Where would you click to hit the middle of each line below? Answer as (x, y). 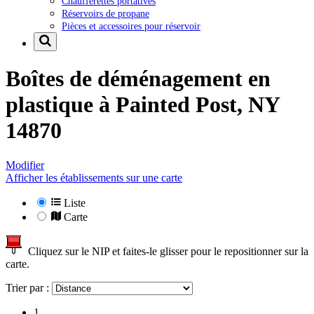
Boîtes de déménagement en (138, 79)
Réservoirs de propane (105, 13)
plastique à (61, 105)
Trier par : (29, 287)
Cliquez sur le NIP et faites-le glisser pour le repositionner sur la (165, 251)
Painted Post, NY (198, 105)
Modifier (25, 165)
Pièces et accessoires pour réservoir (131, 26)
